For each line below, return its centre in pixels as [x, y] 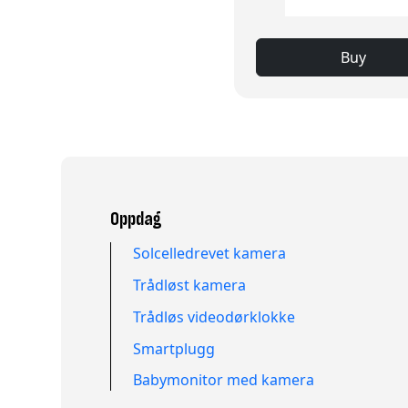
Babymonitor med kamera [224, 380]
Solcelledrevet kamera [210, 254]
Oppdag [136, 219]
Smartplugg [174, 348]
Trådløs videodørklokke [214, 316]
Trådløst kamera [190, 286]
